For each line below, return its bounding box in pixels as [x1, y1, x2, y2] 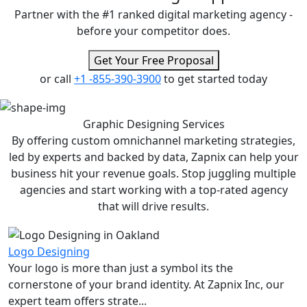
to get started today [161, 71, 267, 87]
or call [40, 71, 74, 87]
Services [182, 116, 225, 132]
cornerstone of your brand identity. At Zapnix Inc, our [8, 276, 284, 292]
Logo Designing [8, 243, 90, 259]
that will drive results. [98, 198, 209, 214]
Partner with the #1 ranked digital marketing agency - [14, 7, 293, 23]
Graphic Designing [82, 116, 182, 132]
